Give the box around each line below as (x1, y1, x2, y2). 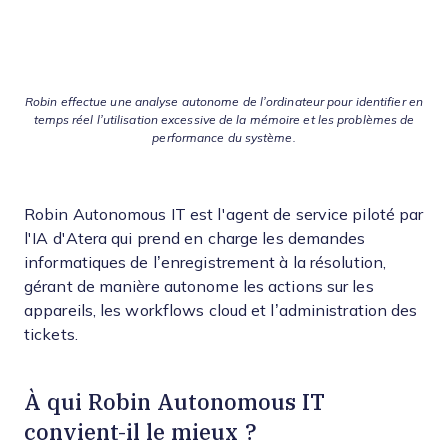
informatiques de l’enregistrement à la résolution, (24, 253, 387, 271)
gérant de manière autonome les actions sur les (24, 277, 374, 295)
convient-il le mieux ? (24, 416, 257, 446)
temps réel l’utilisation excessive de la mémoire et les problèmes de (33, 112, 415, 127)
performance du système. (152, 130, 296, 145)
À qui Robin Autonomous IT (24, 386, 325, 416)
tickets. (24, 325, 78, 343)
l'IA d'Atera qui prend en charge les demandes (24, 229, 366, 247)
